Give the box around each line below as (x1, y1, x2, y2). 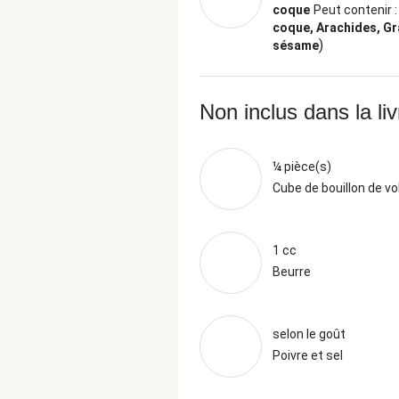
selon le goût (273, 327, 346, 341)
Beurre (273, 265, 311, 279)
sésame (273, 38, 319, 53)
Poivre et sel (273, 348, 343, 362)
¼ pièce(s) (273, 159, 331, 174)
